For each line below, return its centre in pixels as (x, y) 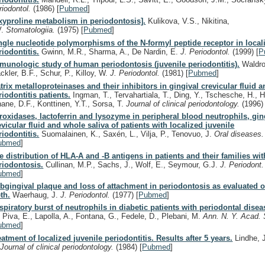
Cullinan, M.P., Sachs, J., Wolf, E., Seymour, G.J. (132, 164)
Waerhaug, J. (35, 195)
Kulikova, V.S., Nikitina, (188, 21)
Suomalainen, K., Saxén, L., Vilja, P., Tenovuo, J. (127, 134)
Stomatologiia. (32, 30)
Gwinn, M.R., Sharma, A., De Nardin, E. (110, 51)
